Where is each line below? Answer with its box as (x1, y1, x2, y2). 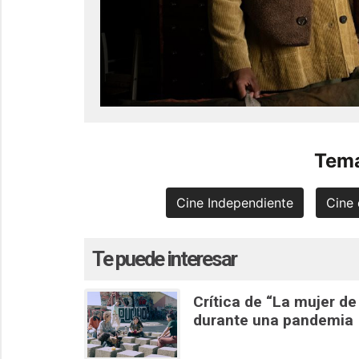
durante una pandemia (192, 310, 353, 329)
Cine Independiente (176, 194, 294, 211)
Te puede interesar (91, 246, 236, 271)
